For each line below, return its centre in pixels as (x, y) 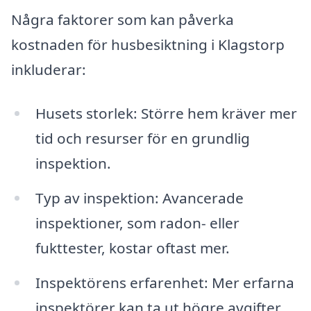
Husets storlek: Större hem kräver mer (166, 114)
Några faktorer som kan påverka (123, 19)
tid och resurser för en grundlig (142, 138)
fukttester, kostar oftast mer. (132, 248)
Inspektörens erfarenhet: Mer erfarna (165, 283)
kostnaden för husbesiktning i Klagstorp (148, 44)
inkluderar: (49, 69)
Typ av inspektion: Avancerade (139, 198)
